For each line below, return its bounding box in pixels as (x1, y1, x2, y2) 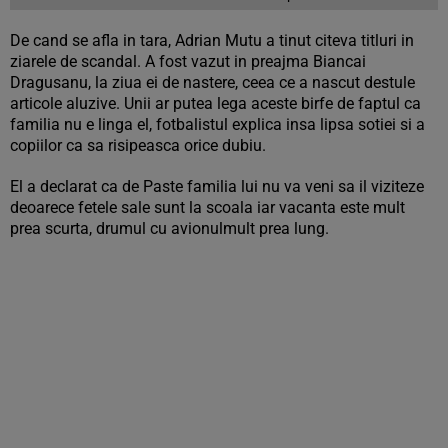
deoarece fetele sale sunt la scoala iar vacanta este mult (10, 198, 405, 218)
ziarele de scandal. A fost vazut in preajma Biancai (10, 52, 366, 72)
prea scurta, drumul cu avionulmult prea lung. (10, 219, 329, 239)
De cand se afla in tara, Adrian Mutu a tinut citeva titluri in (10, 31, 414, 51)
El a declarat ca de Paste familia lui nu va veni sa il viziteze (10, 177, 424, 197)
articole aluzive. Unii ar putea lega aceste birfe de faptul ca (10, 94, 421, 114)
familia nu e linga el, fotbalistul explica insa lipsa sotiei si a (10, 115, 425, 135)
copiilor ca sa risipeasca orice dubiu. (10, 136, 266, 156)
